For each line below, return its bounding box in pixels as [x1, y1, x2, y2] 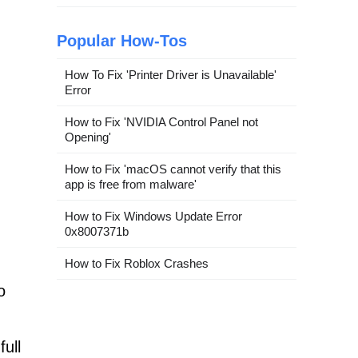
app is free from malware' [65, 177, 197, 191]
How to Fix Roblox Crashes [65, 257, 209, 270]
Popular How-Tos [57, 32, 187, 50]
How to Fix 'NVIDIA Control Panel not [65, 115, 258, 129]
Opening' [65, 130, 111, 144]
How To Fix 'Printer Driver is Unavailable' [65, 68, 276, 82]
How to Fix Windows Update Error [65, 209, 242, 223]
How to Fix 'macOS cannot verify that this [65, 162, 281, 176]
